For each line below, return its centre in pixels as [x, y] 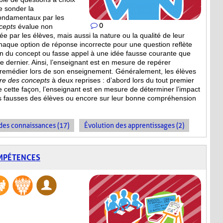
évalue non [34, 27]
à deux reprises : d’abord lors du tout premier [122, 80]
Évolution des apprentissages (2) [134, 126]
